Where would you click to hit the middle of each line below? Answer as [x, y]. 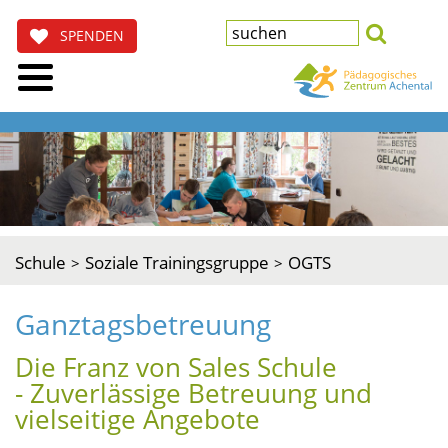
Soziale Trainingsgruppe [177, 262]
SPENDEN [86, 35]
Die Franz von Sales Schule [176, 366]
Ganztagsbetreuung [143, 323]
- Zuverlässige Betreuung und [193, 392]
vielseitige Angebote [137, 418]
